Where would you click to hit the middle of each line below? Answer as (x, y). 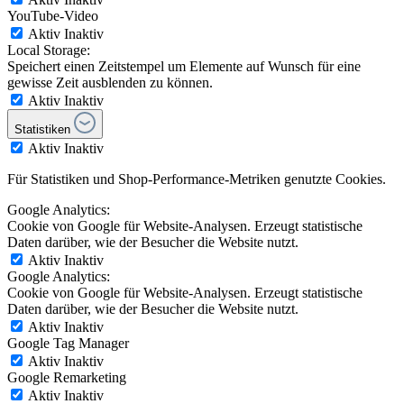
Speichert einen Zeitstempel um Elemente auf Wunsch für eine (184, 66)
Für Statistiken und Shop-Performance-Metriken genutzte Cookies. (197, 179)
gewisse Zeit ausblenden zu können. (110, 82)
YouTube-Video (53, 15)
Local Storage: (49, 50)
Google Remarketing (67, 377)
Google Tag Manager (68, 343)
